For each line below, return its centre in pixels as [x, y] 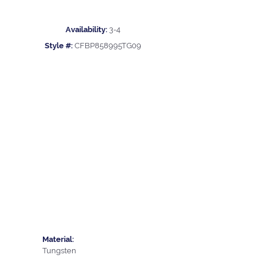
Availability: [86, 30]
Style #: [59, 46]
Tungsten [59, 250]
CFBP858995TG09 [108, 46]
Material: [58, 239]
